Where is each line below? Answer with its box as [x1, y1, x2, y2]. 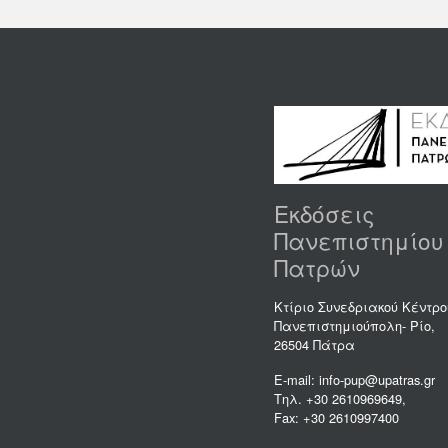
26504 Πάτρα [274, 334, 355, 354]
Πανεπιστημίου [274, 223, 444, 256]
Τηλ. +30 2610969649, [274, 388, 406, 408]
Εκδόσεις [274, 196, 375, 229]
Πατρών [274, 250, 360, 283]
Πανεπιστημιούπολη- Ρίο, [274, 315, 435, 335]
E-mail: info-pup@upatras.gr [274, 369, 435, 389]
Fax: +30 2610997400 [274, 407, 399, 427]
